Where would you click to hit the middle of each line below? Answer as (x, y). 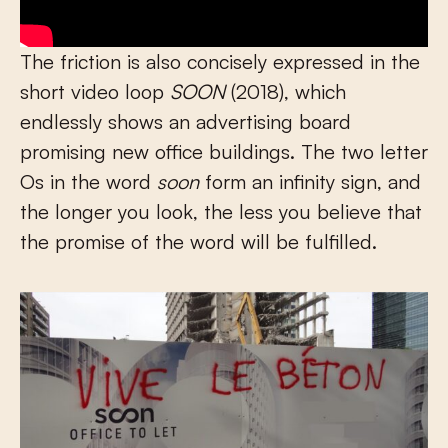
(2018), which (288, 92)
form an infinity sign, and (313, 182)
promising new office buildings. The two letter (224, 152)
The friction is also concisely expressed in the (220, 62)
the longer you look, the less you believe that (221, 212)
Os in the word (88, 182)
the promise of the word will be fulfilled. (198, 242)
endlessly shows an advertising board (185, 122)
